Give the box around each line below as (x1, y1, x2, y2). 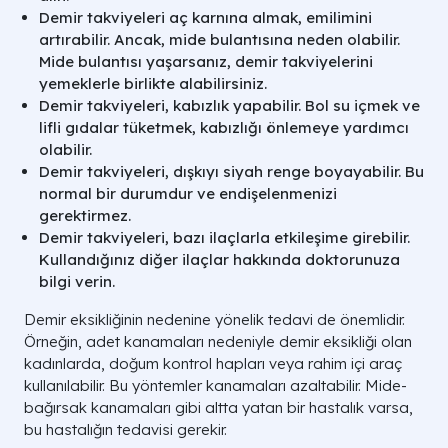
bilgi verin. (39, 272, 115, 292)
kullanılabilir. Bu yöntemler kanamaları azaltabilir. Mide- (24, 376, 407, 396)
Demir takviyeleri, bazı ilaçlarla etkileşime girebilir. (39, 228, 410, 248)
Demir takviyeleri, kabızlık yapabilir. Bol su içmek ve (39, 96, 420, 116)
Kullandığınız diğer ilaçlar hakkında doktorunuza (39, 250, 400, 270)
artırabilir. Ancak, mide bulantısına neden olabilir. (39, 30, 400, 50)
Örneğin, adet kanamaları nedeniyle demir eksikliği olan (24, 332, 412, 352)
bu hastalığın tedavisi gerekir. (24, 420, 227, 440)
